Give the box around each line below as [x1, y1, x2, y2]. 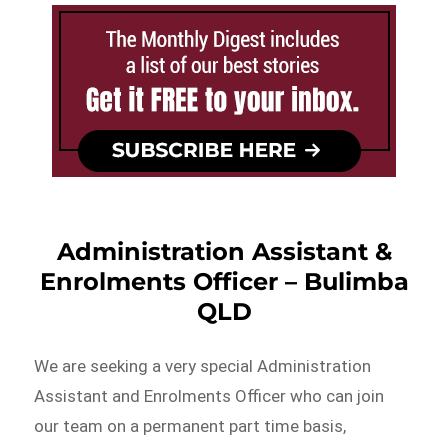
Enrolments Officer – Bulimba [39, 267, 409, 297]
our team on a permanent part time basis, [34, 416, 347, 437]
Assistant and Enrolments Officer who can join [34, 386, 385, 407]
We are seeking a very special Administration [34, 356, 372, 377]
